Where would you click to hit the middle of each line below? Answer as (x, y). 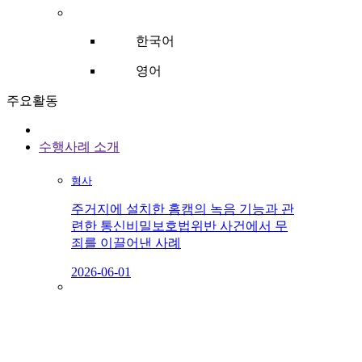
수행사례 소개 (79, 147)
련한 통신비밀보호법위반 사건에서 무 (179, 226)
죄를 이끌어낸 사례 (126, 243)
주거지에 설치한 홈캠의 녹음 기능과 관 (183, 209)
